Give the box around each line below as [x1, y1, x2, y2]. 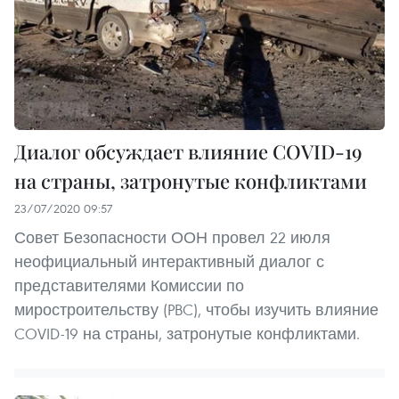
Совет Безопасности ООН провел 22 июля [14, 226, 330, 248]
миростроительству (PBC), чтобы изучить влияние [14, 298, 379, 320]
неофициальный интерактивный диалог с [14, 250, 324, 272]
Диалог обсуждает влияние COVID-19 [14, 137, 362, 165]
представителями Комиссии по [14, 274, 244, 296]
